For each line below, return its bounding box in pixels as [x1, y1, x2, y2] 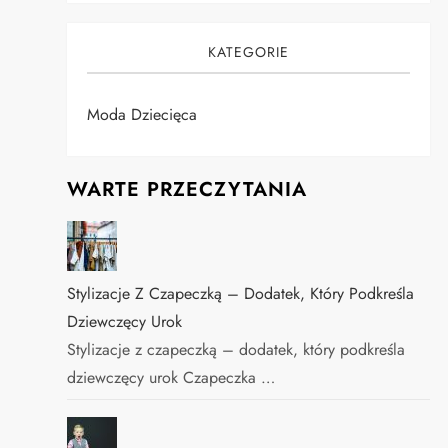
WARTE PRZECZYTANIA [67, 175, 308, 204]
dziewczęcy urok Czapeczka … [67, 366, 276, 389]
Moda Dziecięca [87, 103, 198, 126]
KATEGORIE [208, 42, 290, 62]
